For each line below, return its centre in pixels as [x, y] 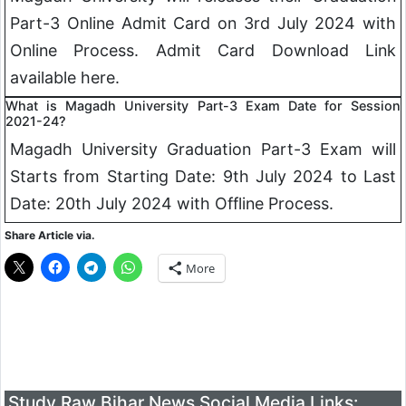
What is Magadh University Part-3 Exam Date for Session [203, 105]
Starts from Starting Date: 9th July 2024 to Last [203, 176]
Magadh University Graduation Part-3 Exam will [203, 149]
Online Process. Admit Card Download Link [203, 50]
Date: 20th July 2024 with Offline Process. [172, 203]
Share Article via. [50, 235]
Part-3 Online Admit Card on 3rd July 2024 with [203, 23]
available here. [65, 77]
